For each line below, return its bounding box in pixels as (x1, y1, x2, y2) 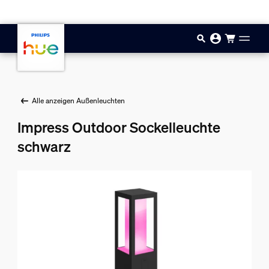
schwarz (17, 137, 71, 156)
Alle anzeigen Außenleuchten (31, 96, 125, 105)
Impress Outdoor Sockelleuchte (17, 118, 220, 137)
